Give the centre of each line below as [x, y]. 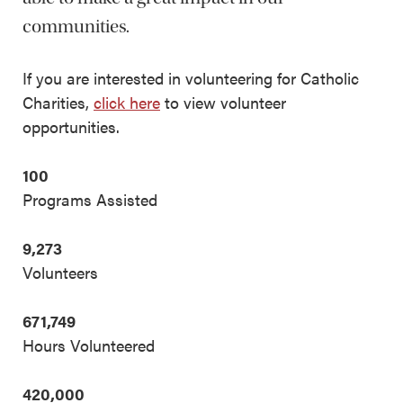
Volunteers [60, 272]
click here [127, 102]
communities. [76, 26]
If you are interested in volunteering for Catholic [191, 77]
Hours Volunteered [89, 345]
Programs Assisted [90, 199]
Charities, [58, 102]
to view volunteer [223, 102]
